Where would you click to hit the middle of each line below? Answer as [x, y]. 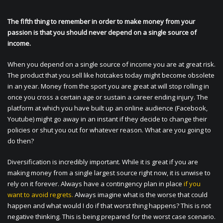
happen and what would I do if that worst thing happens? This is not [109, 206]
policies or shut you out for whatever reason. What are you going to [109, 130]
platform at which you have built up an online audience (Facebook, [108, 108]
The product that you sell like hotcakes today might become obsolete [111, 75]
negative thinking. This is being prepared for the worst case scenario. [111, 217]
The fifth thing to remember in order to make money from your [101, 22]
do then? [21, 141]
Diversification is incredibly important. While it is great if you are [103, 162]
